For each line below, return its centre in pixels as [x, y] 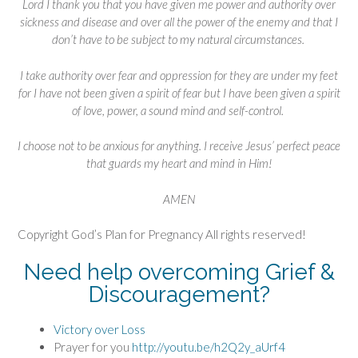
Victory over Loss [99, 330]
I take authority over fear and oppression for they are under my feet [179, 75]
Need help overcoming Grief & [179, 272]
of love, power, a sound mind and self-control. [179, 110]
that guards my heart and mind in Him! [179, 163]
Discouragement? [179, 294]
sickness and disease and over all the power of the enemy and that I [179, 22]
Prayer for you [93, 347]
